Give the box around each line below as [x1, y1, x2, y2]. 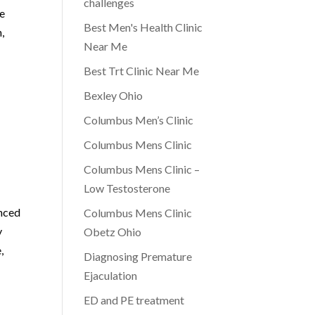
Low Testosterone [84, 181, 171, 195]
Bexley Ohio [84, 89, 143, 102]
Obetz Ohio [84, 225, 142, 238]
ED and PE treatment [84, 293, 185, 307]
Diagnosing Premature [84, 250, 193, 263]
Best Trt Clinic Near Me [84, 64, 200, 77]
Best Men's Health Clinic [84, 20, 203, 34]
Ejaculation [84, 269, 138, 282]
